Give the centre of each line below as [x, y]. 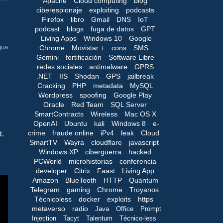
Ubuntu [76, 123]
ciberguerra [103, 152]
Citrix [82, 170]
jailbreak [141, 76]
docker [89, 199]
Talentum [99, 218]
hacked [140, 152]
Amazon [45, 180]
